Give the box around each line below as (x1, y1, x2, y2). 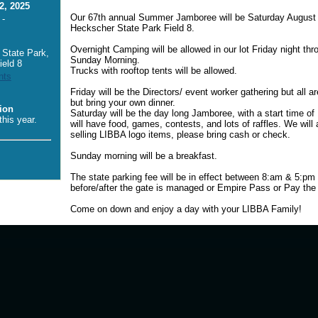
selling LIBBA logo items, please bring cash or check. (70, 129, 294, 140)
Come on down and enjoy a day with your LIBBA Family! (70, 204, 302, 214)
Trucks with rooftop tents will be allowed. (70, 65, 238, 76)
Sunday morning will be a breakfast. (70, 150, 218, 161)
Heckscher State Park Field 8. (70, 23, 195, 33)
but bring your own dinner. (70, 97, 176, 108)
